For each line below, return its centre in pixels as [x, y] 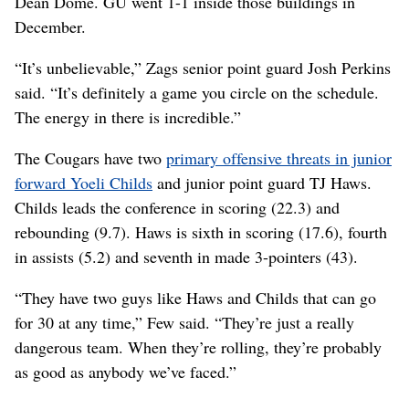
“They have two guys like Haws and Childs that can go [195, 298]
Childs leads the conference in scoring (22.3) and [177, 208]
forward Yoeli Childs [84, 183]
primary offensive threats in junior [279, 158]
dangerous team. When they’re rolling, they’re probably [198, 347]
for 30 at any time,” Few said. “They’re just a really [184, 323]
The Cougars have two [90, 158]
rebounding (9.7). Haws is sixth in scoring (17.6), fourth [201, 232]
